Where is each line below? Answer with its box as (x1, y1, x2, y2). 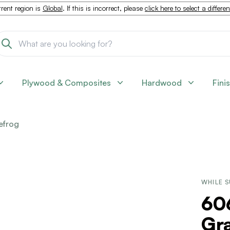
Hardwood (142, 78, 182, 88)
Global (43, 4, 63, 12)
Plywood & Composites (22, 78, 111, 88)
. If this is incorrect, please (63, 4, 145, 12)
